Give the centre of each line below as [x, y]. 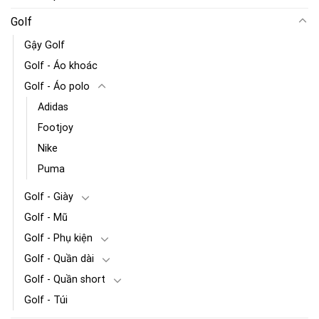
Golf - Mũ [46, 217]
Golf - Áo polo [57, 86]
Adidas [53, 107]
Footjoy [56, 127]
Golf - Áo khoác [61, 66]
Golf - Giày [49, 197]
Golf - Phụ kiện [58, 238]
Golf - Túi [46, 300]
